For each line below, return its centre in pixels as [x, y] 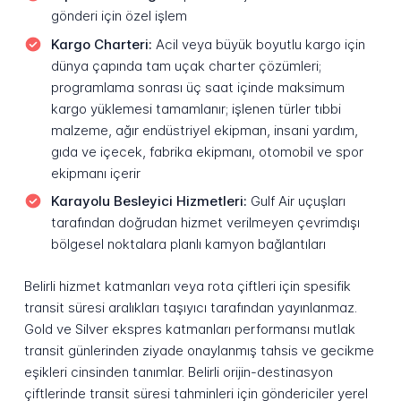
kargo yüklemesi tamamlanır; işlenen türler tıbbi [196, 108]
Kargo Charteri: [101, 44]
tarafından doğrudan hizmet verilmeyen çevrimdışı [205, 223]
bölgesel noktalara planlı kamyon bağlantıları [188, 244]
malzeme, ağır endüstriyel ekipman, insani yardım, [204, 130]
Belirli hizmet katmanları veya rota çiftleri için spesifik [187, 286]
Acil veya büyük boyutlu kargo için [258, 44]
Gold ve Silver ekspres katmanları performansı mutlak [189, 328]
